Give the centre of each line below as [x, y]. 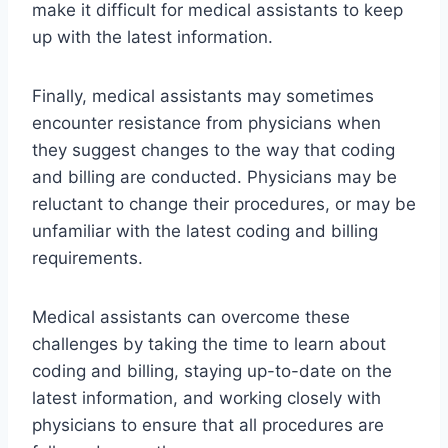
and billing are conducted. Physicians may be [214, 177]
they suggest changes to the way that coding [213, 150]
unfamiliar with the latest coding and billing [205, 231]
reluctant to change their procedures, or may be [224, 204]
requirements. [87, 258]
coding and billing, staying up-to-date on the [212, 371]
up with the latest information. [152, 37]
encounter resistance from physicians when [206, 123]
